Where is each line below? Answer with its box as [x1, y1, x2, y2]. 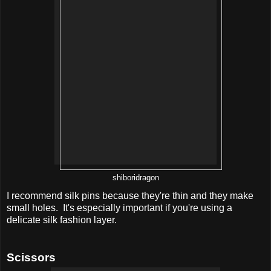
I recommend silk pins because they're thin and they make [7, 190, 253, 201]
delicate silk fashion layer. [7, 214, 117, 225]
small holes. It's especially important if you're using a [7, 202, 232, 213]
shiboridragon [112, 173, 159, 182]
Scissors [7, 250, 56, 264]
